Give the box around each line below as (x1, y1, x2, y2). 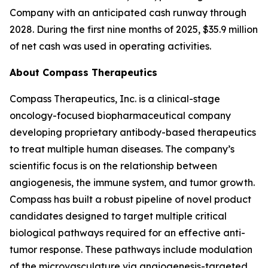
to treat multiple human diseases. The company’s (10, 143, 234, 155)
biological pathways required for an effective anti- (10, 227, 245, 239)
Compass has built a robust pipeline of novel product (10, 193, 251, 205)
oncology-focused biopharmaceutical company (10, 109, 231, 121)
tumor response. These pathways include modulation (10, 243, 252, 255)
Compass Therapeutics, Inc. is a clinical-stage (10, 93, 220, 105)
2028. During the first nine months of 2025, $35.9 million (10, 23, 258, 35)
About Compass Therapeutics (10, 66, 157, 78)
